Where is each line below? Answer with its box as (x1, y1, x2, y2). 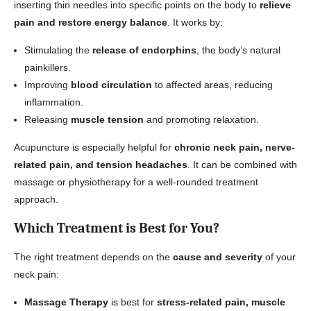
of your (262, 251, 296, 262)
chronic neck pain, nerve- (174, 142, 295, 153)
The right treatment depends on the (14, 251, 173, 262)
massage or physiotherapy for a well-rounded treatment (14, 176, 258, 187)
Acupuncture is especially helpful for (14, 142, 174, 153)
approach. (14, 194, 58, 205)
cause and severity (173, 251, 262, 262)
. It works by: (167, 17, 223, 28)
